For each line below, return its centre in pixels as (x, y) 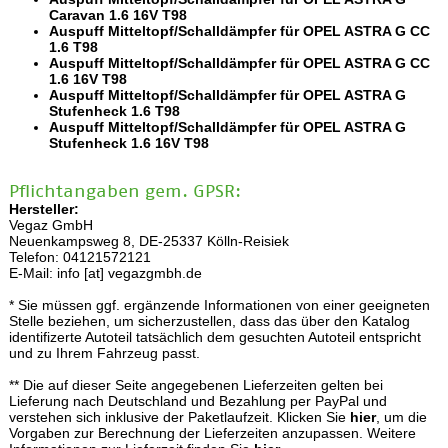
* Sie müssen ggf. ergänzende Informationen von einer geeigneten (219, 304)
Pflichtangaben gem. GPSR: (124, 190)
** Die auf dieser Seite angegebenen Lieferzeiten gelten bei (195, 384)
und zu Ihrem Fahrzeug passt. (104, 352)
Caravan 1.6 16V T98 (117, 14)
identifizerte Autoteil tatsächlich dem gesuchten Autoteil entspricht (214, 336)
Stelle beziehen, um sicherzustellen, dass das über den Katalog (209, 320)
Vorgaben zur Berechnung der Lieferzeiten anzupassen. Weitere (212, 432)
